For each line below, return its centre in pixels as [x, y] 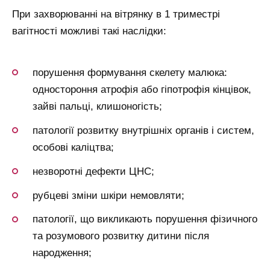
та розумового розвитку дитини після [121, 236]
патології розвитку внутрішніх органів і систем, [143, 130]
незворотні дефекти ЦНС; [93, 171]
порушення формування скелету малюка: [130, 72]
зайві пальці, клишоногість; [97, 106]
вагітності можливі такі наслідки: [89, 31]
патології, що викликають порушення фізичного [145, 219]
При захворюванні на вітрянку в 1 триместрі [116, 14]
